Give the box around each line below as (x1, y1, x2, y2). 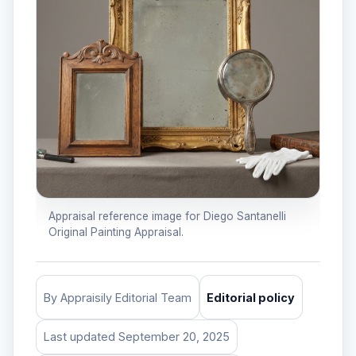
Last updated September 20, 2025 (43, 330, 230, 344)
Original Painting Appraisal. (48, 226, 184, 239)
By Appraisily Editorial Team (43, 290, 192, 304)
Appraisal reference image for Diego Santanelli (48, 210, 286, 223)
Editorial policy (207, 290, 296, 304)
